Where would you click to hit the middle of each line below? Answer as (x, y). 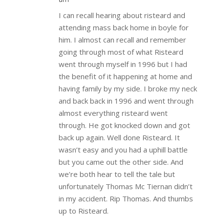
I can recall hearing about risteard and (122, 15)
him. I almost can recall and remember (122, 39)
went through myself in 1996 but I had (123, 64)
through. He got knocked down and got (124, 125)
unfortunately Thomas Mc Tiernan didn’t (125, 186)
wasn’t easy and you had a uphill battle (123, 149)
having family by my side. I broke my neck (128, 88)
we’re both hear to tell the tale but (117, 174)
